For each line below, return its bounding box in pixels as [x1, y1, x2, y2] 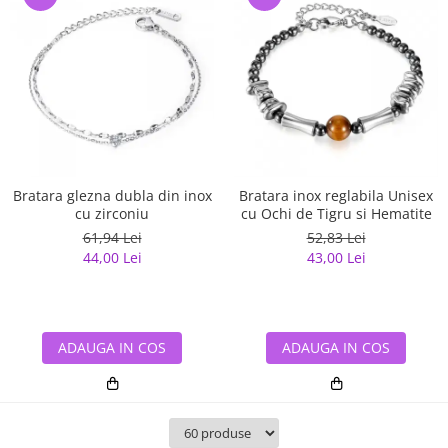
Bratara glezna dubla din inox [12, 186, 212, 206]
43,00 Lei [306, 248, 366, 268]
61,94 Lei [82, 228, 142, 248]
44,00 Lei [82, 248, 142, 268]
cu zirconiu [75, 204, 149, 224]
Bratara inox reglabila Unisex [239, 186, 433, 206]
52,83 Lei [306, 228, 366, 248]
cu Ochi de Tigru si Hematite [240, 204, 432, 224]
